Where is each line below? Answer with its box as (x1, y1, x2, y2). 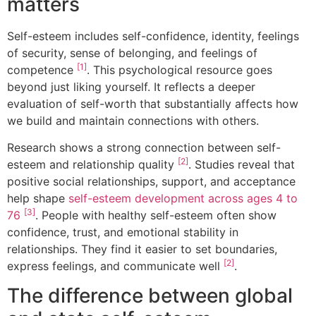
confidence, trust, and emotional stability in (7, 224, 238, 239)
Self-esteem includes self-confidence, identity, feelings (7, 28, 299, 43)
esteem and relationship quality (7, 157, 178, 171)
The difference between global (7, 284, 293, 308)
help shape (7, 190, 68, 205)
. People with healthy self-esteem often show (35, 207, 276, 222)
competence (7, 62, 77, 77)
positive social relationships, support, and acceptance (7, 174, 296, 188)
